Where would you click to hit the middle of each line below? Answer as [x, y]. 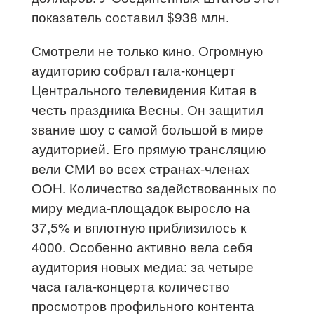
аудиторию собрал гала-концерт [134, 69]
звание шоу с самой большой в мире [148, 128]
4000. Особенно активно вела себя [142, 246]
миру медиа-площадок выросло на [141, 207]
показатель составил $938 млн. [132, 16]
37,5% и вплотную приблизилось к [139, 226]
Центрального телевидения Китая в [144, 89]
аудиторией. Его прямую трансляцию [149, 148]
